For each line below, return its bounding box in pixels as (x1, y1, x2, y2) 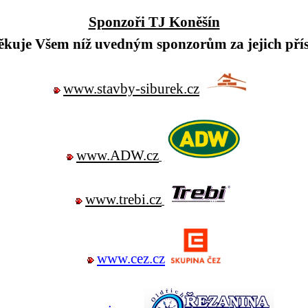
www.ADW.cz (76, 147, 159, 164)
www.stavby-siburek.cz (63, 80, 199, 97)
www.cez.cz (97, 250, 165, 267)
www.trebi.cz (85, 191, 162, 208)
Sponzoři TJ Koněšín (88, 14, 220, 30)
